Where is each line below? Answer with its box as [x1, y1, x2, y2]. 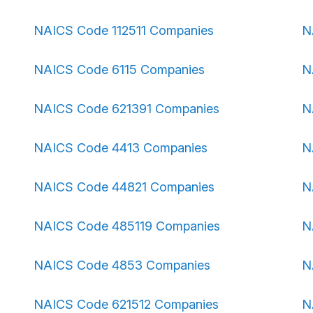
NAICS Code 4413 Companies [34, 140, 208, 155]
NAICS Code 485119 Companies [34, 219, 220, 233]
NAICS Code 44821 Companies [34, 180, 214, 194]
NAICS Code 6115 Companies [34, 62, 205, 77]
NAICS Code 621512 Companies [34, 297, 219, 312]
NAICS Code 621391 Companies [34, 101, 219, 116]
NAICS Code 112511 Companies [34, 23, 214, 38]
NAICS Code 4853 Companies [34, 258, 210, 272]
